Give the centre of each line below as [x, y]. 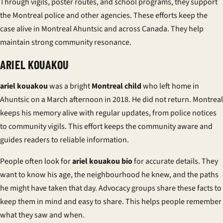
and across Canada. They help [153, 29]
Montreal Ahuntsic [72, 29]
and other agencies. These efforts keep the [136, 15]
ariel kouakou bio [102, 161]
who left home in [170, 86]
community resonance [92, 42]
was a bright [70, 86]
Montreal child [116, 86]
